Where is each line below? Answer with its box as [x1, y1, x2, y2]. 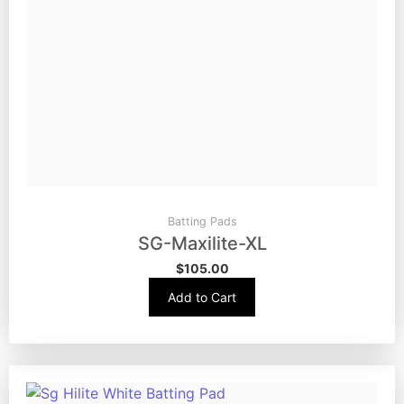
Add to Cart [168, 289, 236, 305]
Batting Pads [167, 214, 237, 228]
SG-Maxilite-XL [137, 232, 267, 254]
